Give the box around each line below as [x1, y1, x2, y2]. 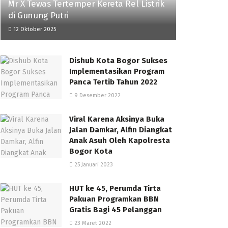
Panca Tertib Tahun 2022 [69, 77, 157, 87]
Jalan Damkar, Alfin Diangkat [69, 125, 172, 135]
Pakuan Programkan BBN [69, 194, 159, 204]
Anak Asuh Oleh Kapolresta [69, 136, 170, 146]
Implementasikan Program [69, 67, 164, 76]
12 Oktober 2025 [12, 26, 56, 33]
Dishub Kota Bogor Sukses [69, 56, 167, 66]
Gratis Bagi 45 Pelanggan [69, 205, 162, 215]
